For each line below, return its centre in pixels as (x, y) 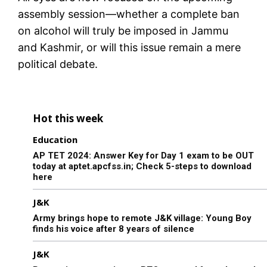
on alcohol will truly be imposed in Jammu (123, 30)
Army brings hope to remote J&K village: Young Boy (142, 218)
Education (55, 139)
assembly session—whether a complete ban (129, 14)
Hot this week (68, 118)
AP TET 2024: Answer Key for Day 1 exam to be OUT (143, 155)
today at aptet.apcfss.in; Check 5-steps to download (142, 166)
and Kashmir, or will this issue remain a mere (129, 47)
